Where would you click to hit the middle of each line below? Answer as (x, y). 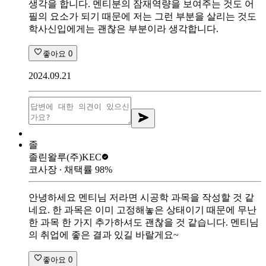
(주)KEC (84, 157)
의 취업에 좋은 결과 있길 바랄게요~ (104, 235)
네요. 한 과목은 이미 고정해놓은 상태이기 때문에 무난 (142, 210)
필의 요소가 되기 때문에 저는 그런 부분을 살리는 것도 (142, 16)
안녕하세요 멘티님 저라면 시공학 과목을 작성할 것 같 (141, 197)
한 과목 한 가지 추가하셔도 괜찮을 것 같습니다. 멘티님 (144, 222)
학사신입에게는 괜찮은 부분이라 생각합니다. (123, 28)
